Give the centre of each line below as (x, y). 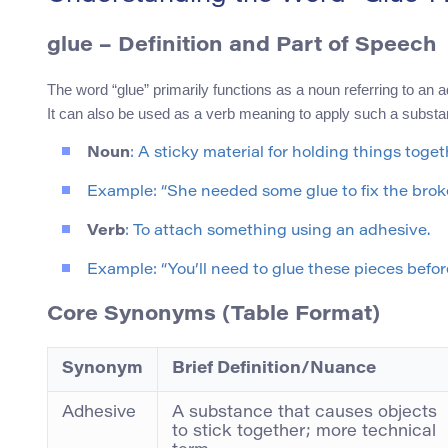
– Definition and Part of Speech (264, 46)
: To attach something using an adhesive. (277, 232)
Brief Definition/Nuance (274, 369)
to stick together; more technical (304, 432)
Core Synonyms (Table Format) (213, 315)
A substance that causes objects (304, 413)
